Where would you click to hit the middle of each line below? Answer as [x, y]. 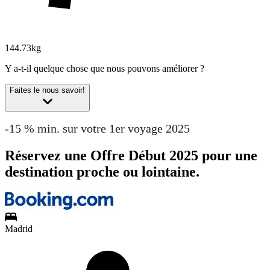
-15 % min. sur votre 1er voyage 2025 [97, 128]
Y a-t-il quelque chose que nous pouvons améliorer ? [105, 69]
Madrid [19, 229]
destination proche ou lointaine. [102, 171]
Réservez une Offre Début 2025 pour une [131, 155]
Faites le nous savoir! [47, 90]
